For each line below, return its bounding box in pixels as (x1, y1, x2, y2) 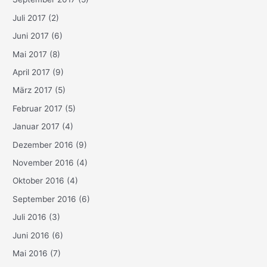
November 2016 (13, 157, 74, 167)
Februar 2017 (13, 103, 63, 113)
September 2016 (13, 194, 77, 204)
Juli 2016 (13, 212, 47, 222)
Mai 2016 (13, 249, 48, 259)
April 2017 (13, 67, 51, 77)
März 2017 (13, 85, 53, 95)
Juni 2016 (13, 230, 50, 240)
